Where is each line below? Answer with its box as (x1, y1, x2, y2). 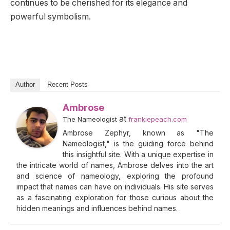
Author (15, 80, 35, 88)
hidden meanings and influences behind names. (16, 203, 178, 213)
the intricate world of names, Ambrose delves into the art (16, 160, 214, 169)
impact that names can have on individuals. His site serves (16, 182, 214, 191)
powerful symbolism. (10, 12, 91, 22)
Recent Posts (47, 80, 88, 88)
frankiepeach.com (128, 114, 187, 123)
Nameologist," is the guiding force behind (63, 139, 214, 148)
